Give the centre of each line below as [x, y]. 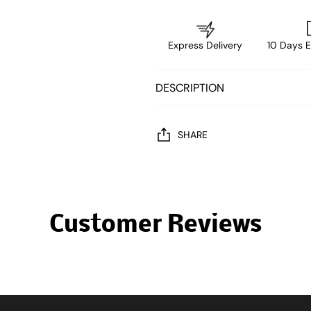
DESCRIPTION [190, 88]
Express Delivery [205, 45]
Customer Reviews [155, 226]
